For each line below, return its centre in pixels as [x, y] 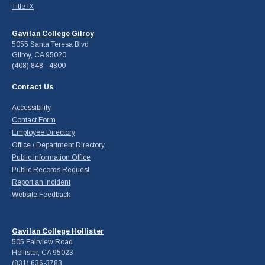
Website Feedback [41, 194]
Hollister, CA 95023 [43, 252]
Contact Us [33, 87]
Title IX [23, 6]
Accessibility [31, 107]
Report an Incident [41, 182]
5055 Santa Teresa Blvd [50, 44]
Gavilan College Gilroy [53, 33]
